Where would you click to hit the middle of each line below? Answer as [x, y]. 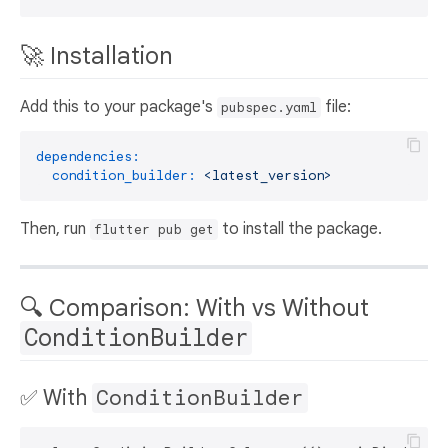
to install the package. [300, 229]
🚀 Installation [99, 55]
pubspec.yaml [269, 108]
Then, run [55, 229]
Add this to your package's [118, 107]
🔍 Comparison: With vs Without [194, 308]
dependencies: [88, 157]
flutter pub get [154, 230]
